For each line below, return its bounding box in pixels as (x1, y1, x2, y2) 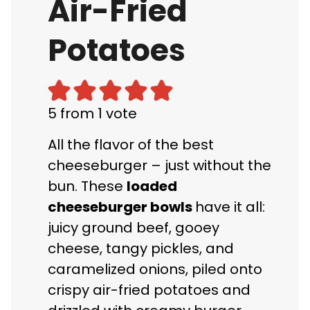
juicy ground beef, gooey (48, 218, 219, 238)
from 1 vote (57, 104, 137, 124)
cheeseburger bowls (48, 197, 195, 217)
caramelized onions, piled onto (48, 259, 262, 280)
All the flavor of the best (48, 135, 214, 155)
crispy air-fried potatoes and (48, 280, 250, 300)
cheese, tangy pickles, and (48, 239, 234, 259)
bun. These (48, 176, 127, 197)
